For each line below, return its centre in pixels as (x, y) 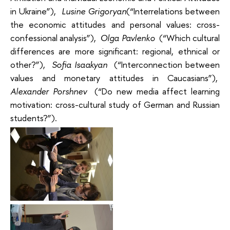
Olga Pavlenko (128, 37)
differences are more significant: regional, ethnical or (115, 51)
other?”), (28, 64)
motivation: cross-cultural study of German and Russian (115, 104)
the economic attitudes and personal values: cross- (115, 24)
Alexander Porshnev (49, 91)
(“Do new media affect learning (157, 91)
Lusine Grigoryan (94, 11)
